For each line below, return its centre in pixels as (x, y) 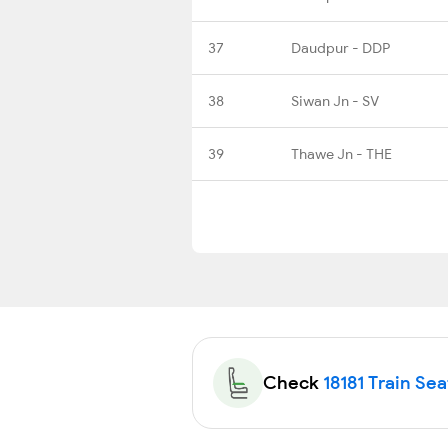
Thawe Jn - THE (341, 153)
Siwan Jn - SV (335, 100)
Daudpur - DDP (340, 47)
